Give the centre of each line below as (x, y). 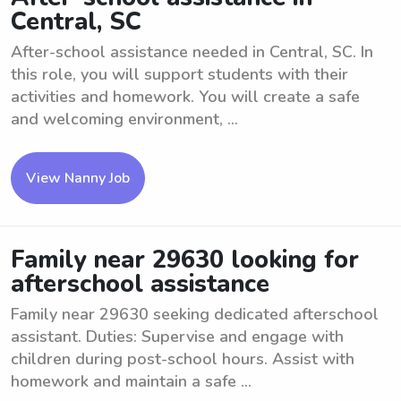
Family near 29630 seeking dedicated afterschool (195, 314)
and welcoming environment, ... (124, 119)
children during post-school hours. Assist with (183, 359)
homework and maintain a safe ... (131, 381)
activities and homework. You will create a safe (185, 97)
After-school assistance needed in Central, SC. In (192, 52)
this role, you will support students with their (179, 74)
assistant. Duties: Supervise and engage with (177, 337)
